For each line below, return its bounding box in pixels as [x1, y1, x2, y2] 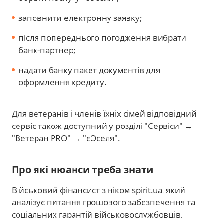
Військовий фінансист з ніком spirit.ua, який [12, 184, 185, 196]
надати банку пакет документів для [18, 64, 160, 75]
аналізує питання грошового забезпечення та [12, 196, 195, 208]
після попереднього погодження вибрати [18, 32, 186, 43]
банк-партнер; [18, 44, 75, 55]
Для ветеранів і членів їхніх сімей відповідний [12, 108, 197, 119]
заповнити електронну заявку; [18, 12, 142, 23]
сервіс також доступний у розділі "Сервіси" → [12, 120, 193, 131]
